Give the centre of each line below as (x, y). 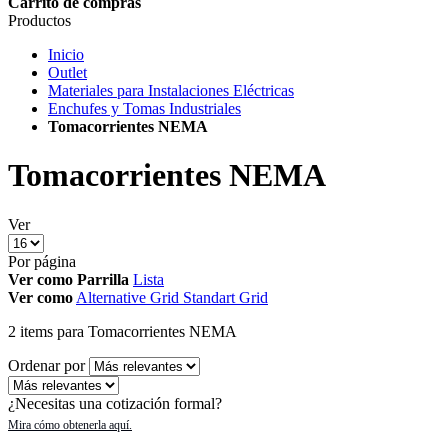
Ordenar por (46, 365)
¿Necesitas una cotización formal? (115, 403)
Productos (39, 20)
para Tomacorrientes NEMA (147, 331)
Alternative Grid (127, 297)
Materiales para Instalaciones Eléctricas (171, 90)
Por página (42, 261)
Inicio (66, 54)
